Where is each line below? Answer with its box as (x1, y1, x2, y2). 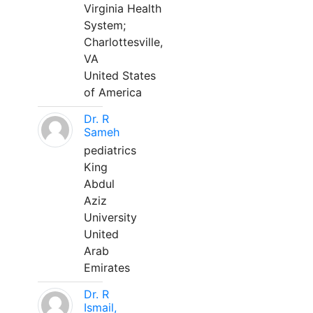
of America (84, 85, 142, 99)
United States (84, 68, 156, 82)
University (84, 210, 137, 224)
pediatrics (84, 143, 136, 157)
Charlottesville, (84, 35, 163, 49)
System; (84, 18, 126, 32)
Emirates (84, 261, 130, 275)
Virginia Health (84, 1, 161, 15)
